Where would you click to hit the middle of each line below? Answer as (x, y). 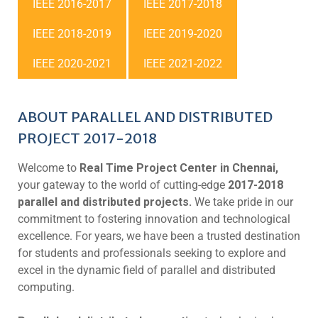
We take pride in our (242, 202)
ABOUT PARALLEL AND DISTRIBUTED (145, 117)
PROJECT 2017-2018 (87, 138)
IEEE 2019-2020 (183, 34)
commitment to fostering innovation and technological (154, 219)
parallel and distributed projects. (105, 202)
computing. (46, 287)
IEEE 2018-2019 (72, 34)
